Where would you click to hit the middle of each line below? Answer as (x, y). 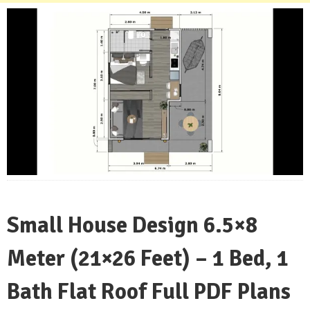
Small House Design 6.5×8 (132, 226)
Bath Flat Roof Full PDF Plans (149, 292)
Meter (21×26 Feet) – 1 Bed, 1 (148, 259)
